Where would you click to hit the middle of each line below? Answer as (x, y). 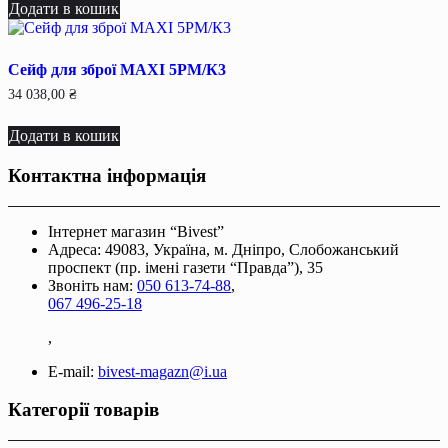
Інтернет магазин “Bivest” (136, 231)
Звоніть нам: (92, 285)
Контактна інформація (107, 175)
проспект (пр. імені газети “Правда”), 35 (185, 267)
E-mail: (73, 371)
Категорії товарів (83, 410)
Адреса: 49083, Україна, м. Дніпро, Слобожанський (223, 249)
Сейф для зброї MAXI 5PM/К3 (117, 70)
